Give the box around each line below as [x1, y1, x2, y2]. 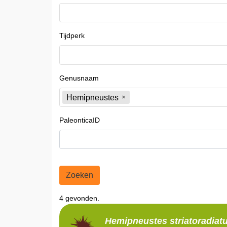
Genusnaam [59, 73, 99, 82]
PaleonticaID [59, 116, 100, 125]
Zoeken [66, 170, 93, 179]
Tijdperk [59, 31, 85, 40]
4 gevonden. [59, 194, 99, 202]
